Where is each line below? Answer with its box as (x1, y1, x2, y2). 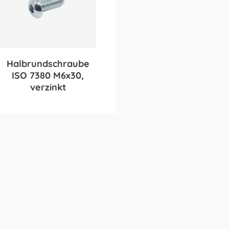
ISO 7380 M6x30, (12, 69, 84, 81)
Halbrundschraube (6, 57, 89, 70)
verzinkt (30, 81, 66, 93)
